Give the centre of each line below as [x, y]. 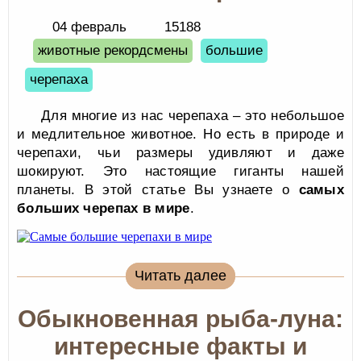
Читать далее [180, 276]
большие [234, 50]
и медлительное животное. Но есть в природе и [180, 134]
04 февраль [89, 27]
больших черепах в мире [104, 208]
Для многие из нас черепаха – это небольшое [193, 116]
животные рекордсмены [113, 50]
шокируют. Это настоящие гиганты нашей [180, 171]
